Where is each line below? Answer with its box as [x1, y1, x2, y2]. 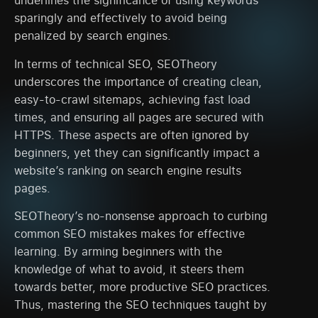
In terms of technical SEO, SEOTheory [14, 55, 217, 72]
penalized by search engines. [14, 28, 171, 44]
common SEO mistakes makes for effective [14, 225, 245, 241]
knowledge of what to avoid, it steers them [14, 261, 244, 277]
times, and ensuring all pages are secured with [14, 109, 264, 125]
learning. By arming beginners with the [14, 243, 222, 259]
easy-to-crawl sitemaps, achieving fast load [14, 91, 251, 107]
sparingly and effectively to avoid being [14, 10, 227, 26]
